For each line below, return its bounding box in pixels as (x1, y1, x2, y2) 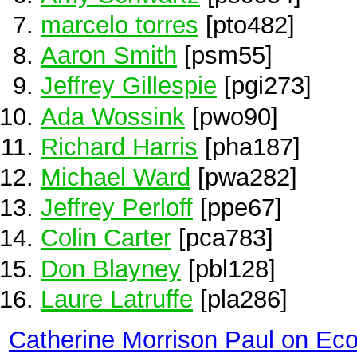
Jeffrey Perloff (41, 194, 193, 222)
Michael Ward (41, 163, 190, 190)
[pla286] (193, 284, 288, 312)
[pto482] (198, 11, 295, 38)
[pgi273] (217, 72, 312, 100)
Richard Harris (41, 132, 198, 160)
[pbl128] (181, 254, 276, 282)
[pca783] (171, 224, 273, 252)
